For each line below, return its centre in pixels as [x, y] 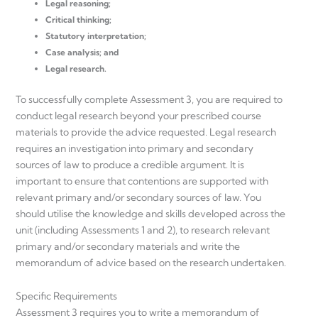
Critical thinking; [78, 19]
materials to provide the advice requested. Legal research [146, 132]
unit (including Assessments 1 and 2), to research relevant [143, 230]
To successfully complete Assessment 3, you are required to [149, 99]
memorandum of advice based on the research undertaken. [151, 262]
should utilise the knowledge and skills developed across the [150, 213]
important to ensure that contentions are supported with [142, 181]
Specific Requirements [66, 296]
